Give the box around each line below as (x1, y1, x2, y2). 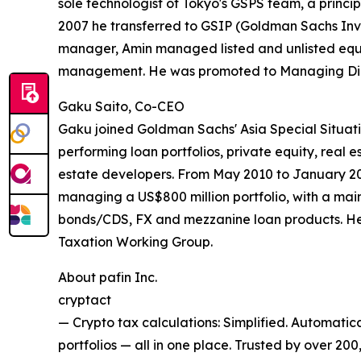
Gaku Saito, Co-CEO (58, 98, 185, 115)
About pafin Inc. (58, 269, 157, 286)
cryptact (58, 292, 111, 309)
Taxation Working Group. (58, 234, 213, 251)
